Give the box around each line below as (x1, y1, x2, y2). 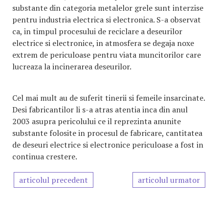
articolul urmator (138, 175, 200, 185)
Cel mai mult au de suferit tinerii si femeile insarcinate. (12, 92, 205, 103)
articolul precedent (19, 175, 88, 185)
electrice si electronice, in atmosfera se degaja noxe (12, 38, 194, 48)
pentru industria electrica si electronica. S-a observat (12, 14, 201, 25)
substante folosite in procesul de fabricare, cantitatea (12, 128, 202, 138)
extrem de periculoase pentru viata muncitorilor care (12, 49, 201, 60)
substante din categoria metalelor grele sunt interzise (12, 2, 203, 13)
